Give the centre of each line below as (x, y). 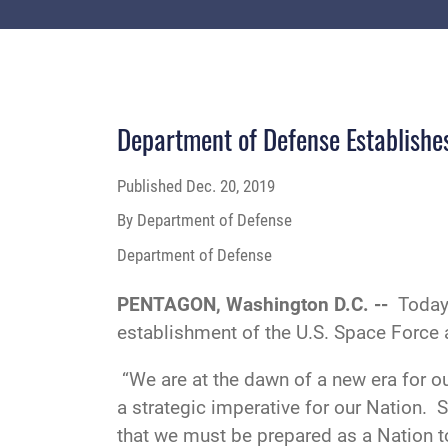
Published (151, 185)
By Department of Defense (204, 220)
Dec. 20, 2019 (230, 185)
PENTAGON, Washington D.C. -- (257, 304)
